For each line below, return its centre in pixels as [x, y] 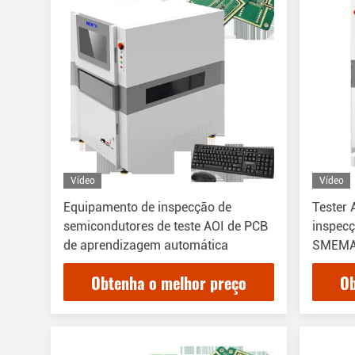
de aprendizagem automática [146, 245]
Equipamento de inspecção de [147, 207]
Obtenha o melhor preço [169, 283]
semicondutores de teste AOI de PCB [166, 226]
